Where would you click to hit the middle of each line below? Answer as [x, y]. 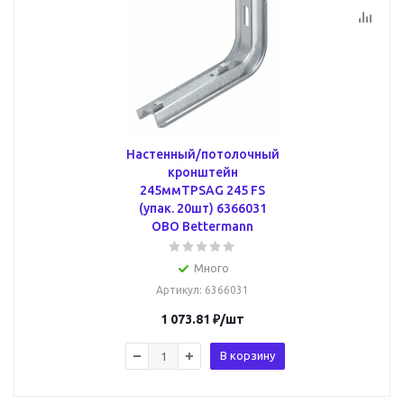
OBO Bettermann [202, 226]
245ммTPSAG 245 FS [202, 190]
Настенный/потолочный [202, 154]
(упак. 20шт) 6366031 [202, 208]
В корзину [248, 355]
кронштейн [202, 172]
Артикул [178, 290]
